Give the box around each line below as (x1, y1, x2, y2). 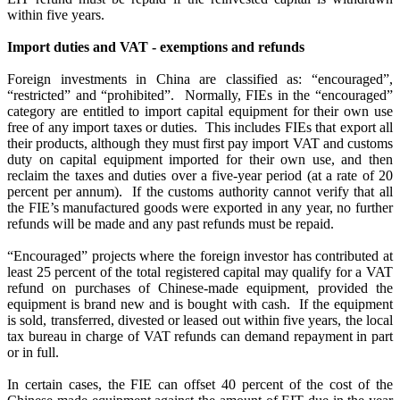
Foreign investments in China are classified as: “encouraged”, (7, 71, 393, 87)
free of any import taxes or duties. (7, 120, 198, 135)
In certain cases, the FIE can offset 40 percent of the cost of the (7, 377, 393, 392)
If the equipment (294, 296, 394, 312)
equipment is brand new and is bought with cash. (7, 296, 290, 312)
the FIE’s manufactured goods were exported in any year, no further (7, 200, 393, 215)
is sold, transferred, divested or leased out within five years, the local (7, 312, 393, 328)
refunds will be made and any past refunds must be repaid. (7, 216, 334, 231)
